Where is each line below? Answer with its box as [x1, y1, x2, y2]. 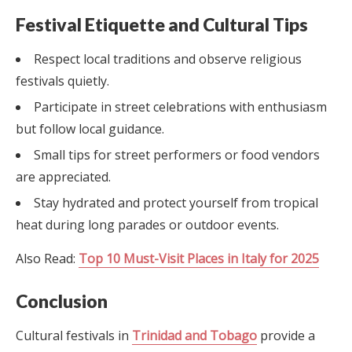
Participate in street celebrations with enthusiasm [34, 97, 327, 115]
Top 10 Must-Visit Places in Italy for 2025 [79, 249, 319, 267]
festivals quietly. [16, 71, 109, 90]
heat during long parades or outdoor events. [16, 215, 279, 233]
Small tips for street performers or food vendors [34, 145, 320, 163]
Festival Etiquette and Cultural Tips [16, 13, 308, 35]
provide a [257, 326, 315, 344]
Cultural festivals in [16, 326, 132, 344]
